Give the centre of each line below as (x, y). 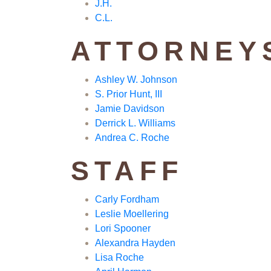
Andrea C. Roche (132, 138)
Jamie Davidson (130, 109)
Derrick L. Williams (135, 123)
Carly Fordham (127, 200)
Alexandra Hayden (135, 243)
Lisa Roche (119, 258)
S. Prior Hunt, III (129, 94)
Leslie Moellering (132, 214)
